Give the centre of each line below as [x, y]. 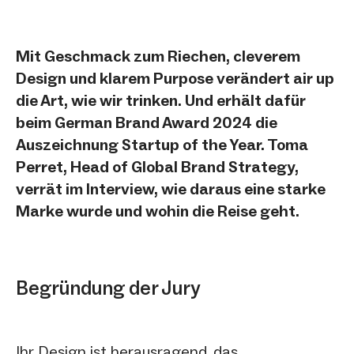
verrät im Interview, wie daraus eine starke [171, 189]
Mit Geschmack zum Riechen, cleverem [158, 56]
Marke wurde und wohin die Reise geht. [158, 211]
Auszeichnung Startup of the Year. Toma [162, 145]
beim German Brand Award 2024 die [147, 122]
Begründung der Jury [108, 288]
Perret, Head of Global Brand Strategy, [157, 167]
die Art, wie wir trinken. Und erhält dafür [161, 100]
